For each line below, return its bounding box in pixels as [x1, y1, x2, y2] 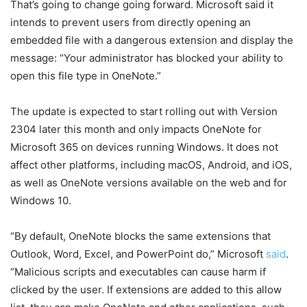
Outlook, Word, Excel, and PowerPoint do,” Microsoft [10, 247, 266, 260]
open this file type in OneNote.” [10, 69, 161, 82]
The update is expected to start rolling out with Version [10, 104, 278, 118]
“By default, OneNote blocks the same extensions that [10, 229, 271, 243]
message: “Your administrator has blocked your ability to [10, 51, 283, 64]
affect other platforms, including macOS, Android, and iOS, [10, 158, 292, 171]
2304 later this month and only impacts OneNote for [10, 122, 262, 136]
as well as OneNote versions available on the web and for [10, 175, 287, 189]
